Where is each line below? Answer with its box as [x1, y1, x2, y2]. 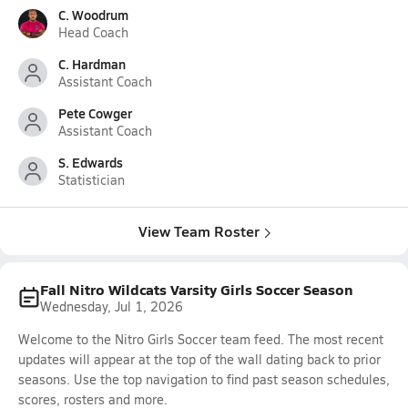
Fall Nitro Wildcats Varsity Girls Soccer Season [40, 279, 353, 300]
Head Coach [58, 24, 128, 41]
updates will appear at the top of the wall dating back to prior [18, 351, 381, 368]
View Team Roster [138, 220, 260, 241]
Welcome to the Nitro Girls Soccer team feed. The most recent [18, 331, 383, 348]
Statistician [58, 171, 125, 189]
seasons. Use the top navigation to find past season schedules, [18, 371, 390, 388]
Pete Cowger [58, 104, 132, 122]
